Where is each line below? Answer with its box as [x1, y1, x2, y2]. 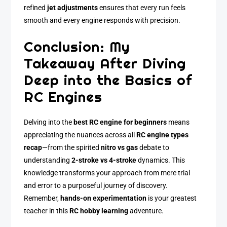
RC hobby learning [69, 206, 129, 215]
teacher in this [24, 206, 70, 215]
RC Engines [24, 88, 103, 105]
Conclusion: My [24, 37, 130, 55]
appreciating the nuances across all [24, 130, 137, 139]
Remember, [24, 194, 61, 203]
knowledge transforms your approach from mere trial [24, 168, 191, 177]
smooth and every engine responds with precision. [24, 16, 181, 25]
